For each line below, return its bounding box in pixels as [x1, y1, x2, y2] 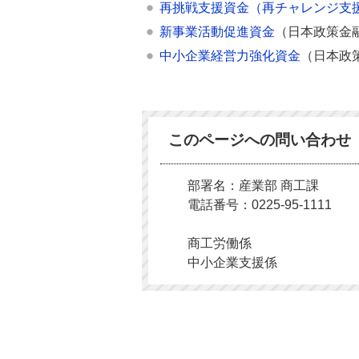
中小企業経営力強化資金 [159, 49, 301, 63]
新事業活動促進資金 [159, 25, 275, 38]
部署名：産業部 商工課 [188, 179, 319, 192]
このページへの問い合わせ [168, 131, 351, 148]
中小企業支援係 [188, 256, 277, 269]
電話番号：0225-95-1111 [188, 198, 332, 212]
